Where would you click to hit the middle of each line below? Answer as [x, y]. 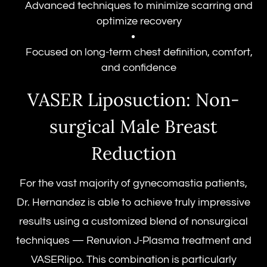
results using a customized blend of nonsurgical [133, 222]
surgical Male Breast [133, 127]
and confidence [139, 68]
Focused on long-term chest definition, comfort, [139, 52]
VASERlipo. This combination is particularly [133, 260]
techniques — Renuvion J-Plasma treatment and [133, 241]
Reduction [133, 153]
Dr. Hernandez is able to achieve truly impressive [133, 203]
